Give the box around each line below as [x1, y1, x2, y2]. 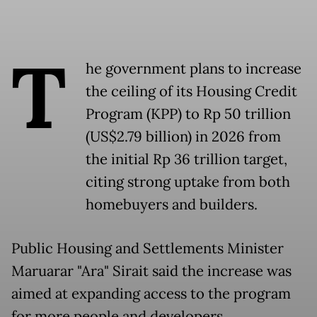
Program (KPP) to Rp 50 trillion [86, 105, 291, 124]
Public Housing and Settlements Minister [11, 239, 284, 258]
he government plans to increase [86, 59, 301, 79]
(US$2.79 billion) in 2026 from [86, 127, 281, 146]
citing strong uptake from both [86, 173, 290, 192]
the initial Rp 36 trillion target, [86, 150, 287, 169]
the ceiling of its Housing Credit [86, 82, 297, 101]
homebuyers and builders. [86, 195, 258, 214]
